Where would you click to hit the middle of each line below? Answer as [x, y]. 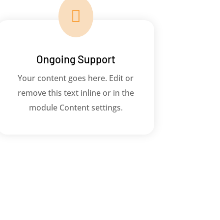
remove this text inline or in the [76, 93]
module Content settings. [76, 108]
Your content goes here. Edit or [76, 78]
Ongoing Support [76, 59]
